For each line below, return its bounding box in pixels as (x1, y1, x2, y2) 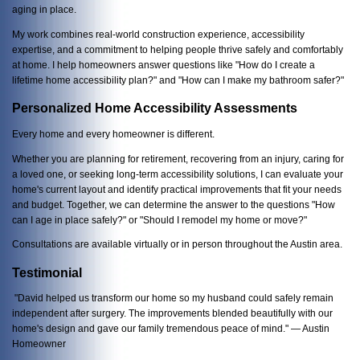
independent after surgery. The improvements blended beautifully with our (12, 308, 333, 319)
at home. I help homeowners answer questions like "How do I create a (12, 59, 315, 70)
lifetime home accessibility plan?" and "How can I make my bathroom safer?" (12, 74, 344, 85)
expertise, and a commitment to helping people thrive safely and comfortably (12, 43, 343, 55)
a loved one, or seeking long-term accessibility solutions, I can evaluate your (12, 168, 343, 179)
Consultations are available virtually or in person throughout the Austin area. (12, 239, 342, 250)
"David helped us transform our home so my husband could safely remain (12, 292, 333, 304)
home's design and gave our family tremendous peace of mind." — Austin (12, 323, 329, 334)
